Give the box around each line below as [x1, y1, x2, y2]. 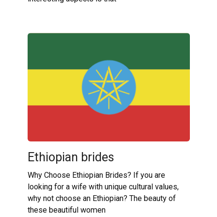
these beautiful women [27, 205, 106, 215]
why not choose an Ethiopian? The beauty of [27, 193, 176, 203]
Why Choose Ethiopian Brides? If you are [27, 170, 165, 180]
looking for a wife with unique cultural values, [27, 182, 179, 191]
